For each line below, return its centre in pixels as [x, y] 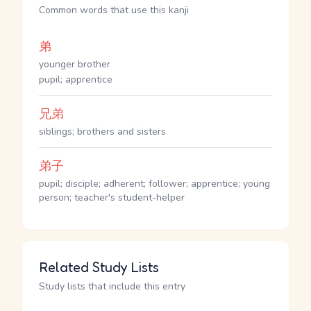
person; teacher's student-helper [112, 197]
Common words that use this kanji [114, 10]
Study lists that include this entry [112, 286]
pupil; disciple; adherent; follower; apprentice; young [154, 184]
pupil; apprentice [76, 79]
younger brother [75, 64]
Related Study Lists [99, 267]
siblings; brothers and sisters [102, 132]
